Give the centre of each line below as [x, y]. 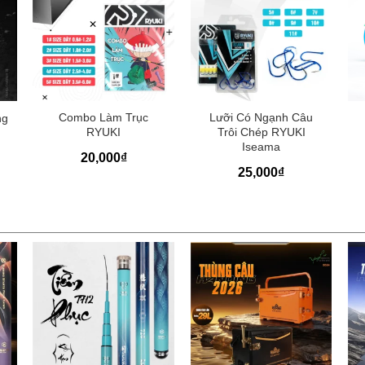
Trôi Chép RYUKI [261, 132]
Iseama [262, 147]
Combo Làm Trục [104, 118]
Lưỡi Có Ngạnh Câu [262, 118]
